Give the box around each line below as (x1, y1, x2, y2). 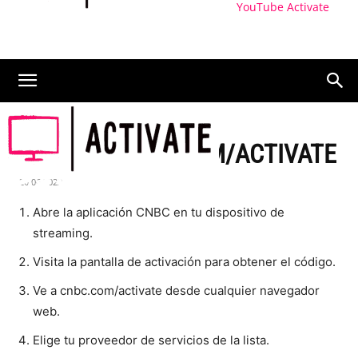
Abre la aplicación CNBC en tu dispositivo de (33, 205, 284, 220)
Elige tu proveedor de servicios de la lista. (33, 332, 269, 348)
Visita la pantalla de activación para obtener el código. (33, 254, 336, 269)
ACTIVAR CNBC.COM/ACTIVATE (16, 139, 336, 169)
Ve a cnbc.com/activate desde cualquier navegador (33, 283, 320, 298)
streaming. (33, 225, 93, 241)
